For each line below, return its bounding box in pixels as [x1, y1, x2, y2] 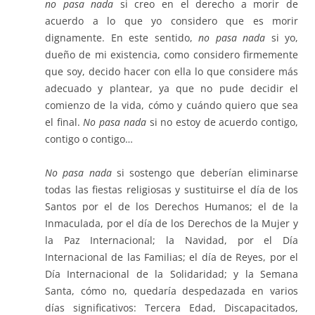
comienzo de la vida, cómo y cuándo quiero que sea [45, 98, 298, 112]
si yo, [271, 31, 298, 45]
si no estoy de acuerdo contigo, [149, 115, 299, 129]
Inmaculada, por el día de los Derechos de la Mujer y [45, 217, 298, 231]
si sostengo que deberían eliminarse [116, 166, 299, 180]
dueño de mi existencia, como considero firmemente [45, 48, 298, 62]
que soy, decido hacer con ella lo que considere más [45, 65, 298, 79]
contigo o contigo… [45, 132, 133, 146]
